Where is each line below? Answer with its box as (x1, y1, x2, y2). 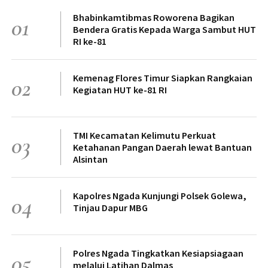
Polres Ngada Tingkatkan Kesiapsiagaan (73, 246, 243, 259)
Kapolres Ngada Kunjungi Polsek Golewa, (73, 189, 246, 202)
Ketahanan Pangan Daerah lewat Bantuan (73, 141, 252, 153)
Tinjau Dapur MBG (73, 201, 148, 214)
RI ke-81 (73, 35, 106, 47)
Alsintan (73, 153, 108, 165)
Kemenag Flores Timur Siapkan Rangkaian (73, 71, 252, 84)
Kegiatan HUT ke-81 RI (73, 83, 167, 96)
